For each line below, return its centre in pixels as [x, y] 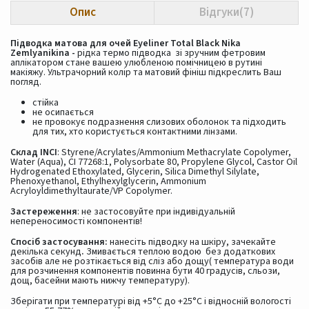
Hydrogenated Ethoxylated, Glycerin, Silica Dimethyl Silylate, [135, 172]
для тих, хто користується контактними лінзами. [135, 132]
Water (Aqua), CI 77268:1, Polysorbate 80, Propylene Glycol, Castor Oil [154, 162]
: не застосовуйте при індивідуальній [156, 212]
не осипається [63, 112]
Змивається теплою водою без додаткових [181, 252]
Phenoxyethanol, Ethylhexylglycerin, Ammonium [108, 181]
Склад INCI [34, 152]
